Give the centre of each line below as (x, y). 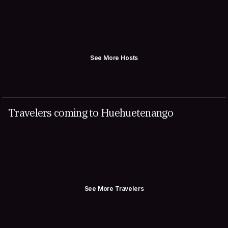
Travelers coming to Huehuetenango (91, 113)
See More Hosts (114, 58)
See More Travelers (114, 189)
